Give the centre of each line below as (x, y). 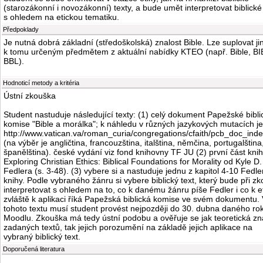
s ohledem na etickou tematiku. (61, 17)
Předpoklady (21, 30)
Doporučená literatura (34, 249)
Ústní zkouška (30, 96)
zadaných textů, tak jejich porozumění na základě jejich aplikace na (128, 227)
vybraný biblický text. (42, 237)
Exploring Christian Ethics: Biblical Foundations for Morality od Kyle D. (133, 162)
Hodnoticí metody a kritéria (41, 83)
